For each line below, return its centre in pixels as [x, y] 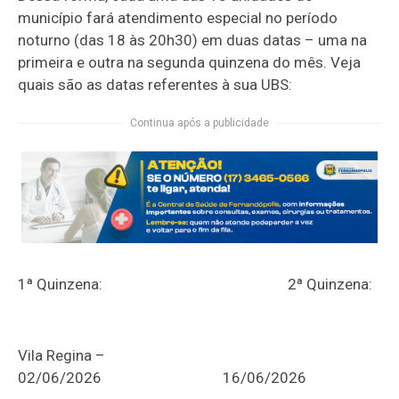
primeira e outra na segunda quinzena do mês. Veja [190, 63]
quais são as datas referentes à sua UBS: [155, 85]
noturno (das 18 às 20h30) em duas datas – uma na [193, 41]
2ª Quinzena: [325, 285]
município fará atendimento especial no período [178, 18]
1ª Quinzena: [114, 285]
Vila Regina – [62, 356]
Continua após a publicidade [199, 123]
